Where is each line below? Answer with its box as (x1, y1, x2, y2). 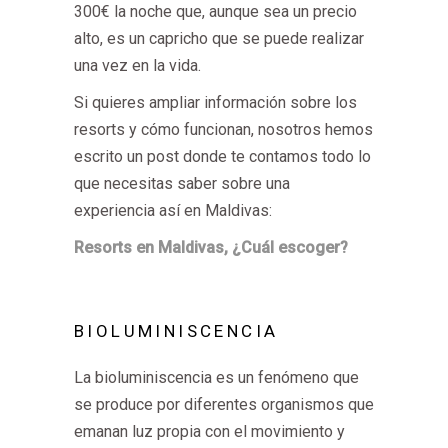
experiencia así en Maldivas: (74, 201, 272, 220)
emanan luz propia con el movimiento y (74, 422, 345, 441)
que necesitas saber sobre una (74, 174, 290, 193)
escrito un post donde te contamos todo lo (74, 147, 371, 166)
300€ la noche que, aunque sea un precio (74, 2, 357, 21)
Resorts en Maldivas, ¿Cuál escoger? (74, 238, 348, 257)
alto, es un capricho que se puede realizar (74, 29, 364, 48)
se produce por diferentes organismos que (74, 395, 374, 414)
